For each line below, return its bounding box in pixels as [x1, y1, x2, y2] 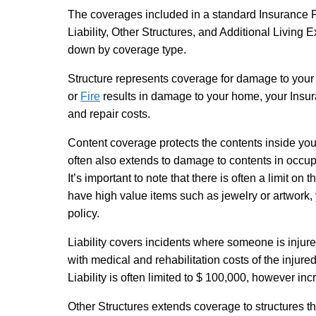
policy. [68, 207, 99, 219]
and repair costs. [68, 107, 150, 120]
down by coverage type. [68, 43, 186, 56]
